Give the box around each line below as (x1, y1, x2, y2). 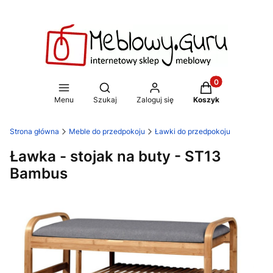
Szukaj (93, 95, 117, 104)
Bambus (10, 164, 68, 182)
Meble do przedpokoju (69, 127, 145, 136)
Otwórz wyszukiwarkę (104, 82, 193, 92)
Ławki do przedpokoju (155, 127, 230, 136)
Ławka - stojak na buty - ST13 (10, 147, 221, 165)
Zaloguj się (136, 95, 174, 104)
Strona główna (10, 127, 59, 136)
